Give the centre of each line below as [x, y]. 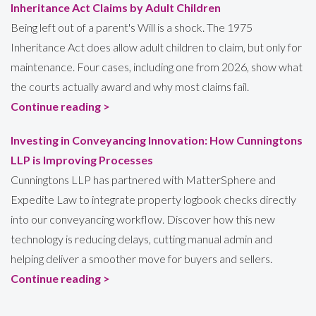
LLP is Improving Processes [82, 159]
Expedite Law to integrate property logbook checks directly [153, 199]
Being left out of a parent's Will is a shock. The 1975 [132, 27]
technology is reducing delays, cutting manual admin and [141, 238]
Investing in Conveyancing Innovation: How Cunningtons [157, 140]
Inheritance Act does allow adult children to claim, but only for [156, 47]
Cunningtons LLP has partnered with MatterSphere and [143, 179]
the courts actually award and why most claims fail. [130, 86]
